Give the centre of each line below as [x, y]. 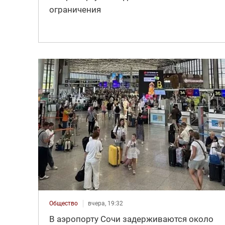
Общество [63, 203]
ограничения [75, 10]
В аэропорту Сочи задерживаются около [131, 219]
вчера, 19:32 [105, 203]
